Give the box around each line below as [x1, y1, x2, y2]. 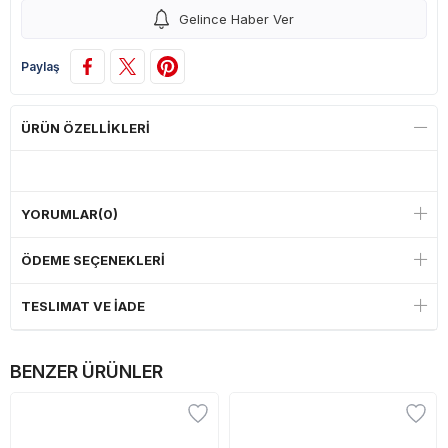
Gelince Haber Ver [179, 11, 294, 27]
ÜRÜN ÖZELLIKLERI [21, 120, 150, 136]
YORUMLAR [21, 206, 98, 222]
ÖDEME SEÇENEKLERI [21, 252, 165, 268]
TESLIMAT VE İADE [21, 298, 145, 314]
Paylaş [21, 59, 60, 74]
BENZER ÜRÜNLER [10, 361, 163, 382]
